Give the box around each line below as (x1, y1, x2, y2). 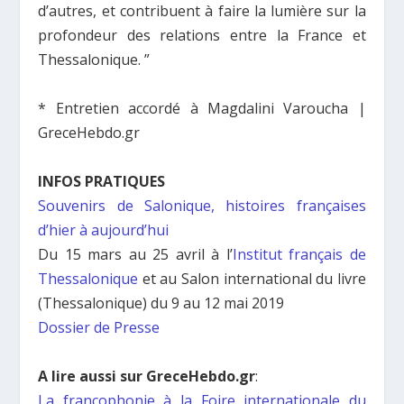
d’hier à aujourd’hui (38, 219, 170, 240)
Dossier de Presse (38, 317, 161, 337)
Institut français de (232, 243, 366, 264)
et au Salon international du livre (138, 268, 366, 289)
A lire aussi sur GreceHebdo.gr (38, 365, 256, 386)
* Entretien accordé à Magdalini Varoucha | (38, 97, 366, 118)
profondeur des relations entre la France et (38, 24, 366, 45)
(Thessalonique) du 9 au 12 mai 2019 (38, 292, 285, 313)
